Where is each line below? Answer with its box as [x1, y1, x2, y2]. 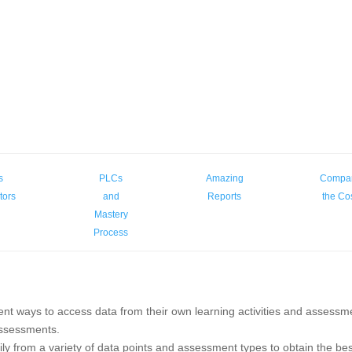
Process [93, 227, 129, 238]
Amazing [205, 173, 244, 184]
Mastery [93, 209, 128, 220]
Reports [207, 191, 242, 202]
